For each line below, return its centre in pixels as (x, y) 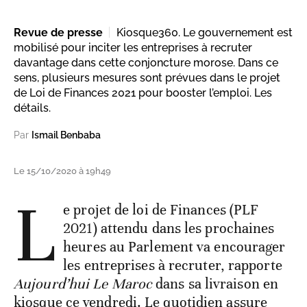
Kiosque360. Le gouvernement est (205, 32)
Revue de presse (58, 32)
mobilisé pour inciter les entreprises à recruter (133, 47)
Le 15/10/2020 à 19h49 (62, 171)
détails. (32, 108)
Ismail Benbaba (66, 135)
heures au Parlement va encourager (174, 246)
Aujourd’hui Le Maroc (83, 283)
